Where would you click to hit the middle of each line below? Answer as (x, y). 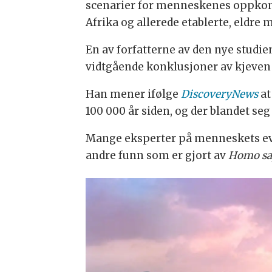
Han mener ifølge (133, 94)
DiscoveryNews (219, 94)
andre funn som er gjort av (157, 156)
